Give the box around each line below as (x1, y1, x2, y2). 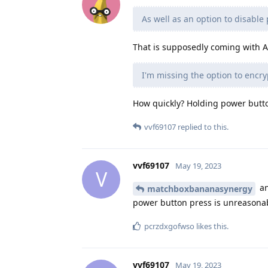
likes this (194, 220, 227, 232)
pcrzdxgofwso (144, 220, 194, 232)
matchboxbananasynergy (147, 182, 252, 194)
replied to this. (176, 121, 229, 132)
